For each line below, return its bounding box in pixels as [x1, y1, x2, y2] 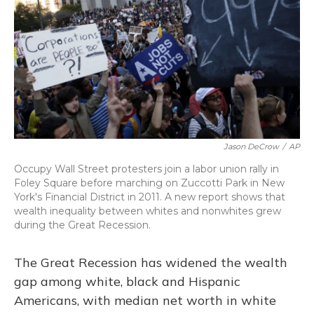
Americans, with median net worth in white [14, 292, 276, 308]
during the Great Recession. [14, 219, 151, 231]
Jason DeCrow [224, 142, 279, 151]
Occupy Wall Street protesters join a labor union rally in [14, 163, 279, 175]
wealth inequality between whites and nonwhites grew [14, 205, 281, 217]
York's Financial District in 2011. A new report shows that [14, 191, 285, 203]
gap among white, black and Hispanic [14, 273, 240, 289]
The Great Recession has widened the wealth [14, 254, 287, 271]
